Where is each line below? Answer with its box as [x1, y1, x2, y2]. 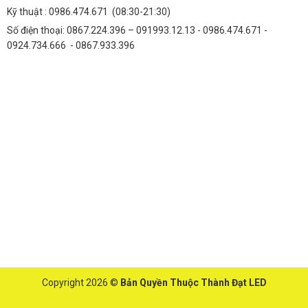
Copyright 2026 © [41, 277, 120, 289]
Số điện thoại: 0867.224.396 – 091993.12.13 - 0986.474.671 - [7, 25, 267, 36]
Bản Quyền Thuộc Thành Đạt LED [120, 277, 267, 289]
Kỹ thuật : [7, 6, 49, 18]
